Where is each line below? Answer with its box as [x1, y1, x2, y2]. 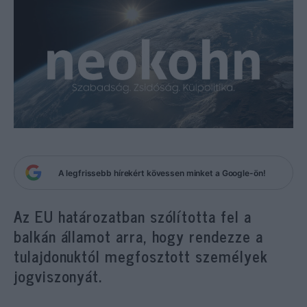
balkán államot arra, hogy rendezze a [14, 223, 263, 249]
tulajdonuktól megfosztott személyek [14, 243, 268, 269]
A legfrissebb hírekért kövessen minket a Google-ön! [58, 167, 266, 178]
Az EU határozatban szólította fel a [14, 204, 251, 229]
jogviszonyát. [14, 263, 103, 288]
